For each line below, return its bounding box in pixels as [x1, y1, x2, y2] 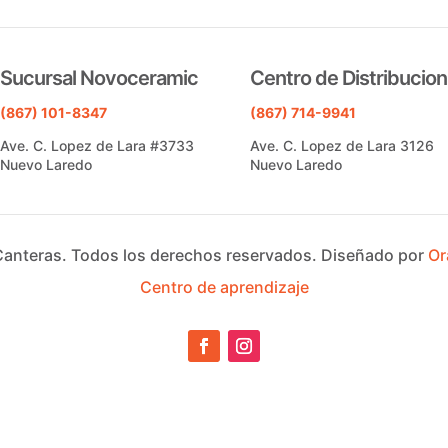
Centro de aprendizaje [139, 276, 309, 297]
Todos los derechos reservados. [71, 244, 321, 265]
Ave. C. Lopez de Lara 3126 [250, 136, 435, 154]
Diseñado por [321, 244, 428, 265]
